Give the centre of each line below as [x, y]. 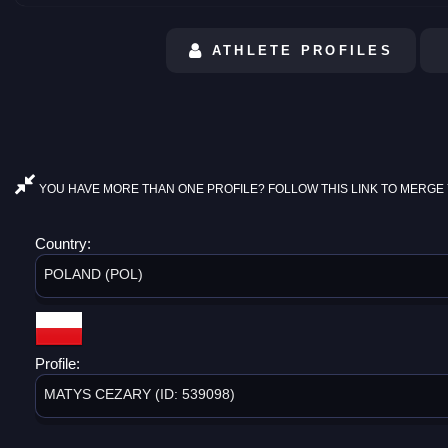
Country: [65, 243]
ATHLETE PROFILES [298, 50]
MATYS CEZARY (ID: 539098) [139, 394]
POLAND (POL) [93, 273]
